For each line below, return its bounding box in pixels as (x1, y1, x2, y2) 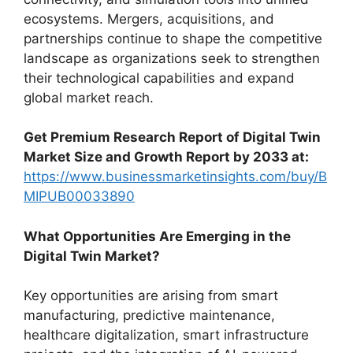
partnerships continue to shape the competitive (24, 30, 322, 46)
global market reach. (24, 89, 154, 106)
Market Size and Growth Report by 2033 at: (24, 149, 309, 165)
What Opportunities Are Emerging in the (24, 228, 291, 244)
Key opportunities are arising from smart (24, 288, 278, 303)
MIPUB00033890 (24, 188, 135, 204)
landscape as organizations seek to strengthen (24, 50, 320, 66)
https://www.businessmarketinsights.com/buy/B (24, 169, 327, 184)
